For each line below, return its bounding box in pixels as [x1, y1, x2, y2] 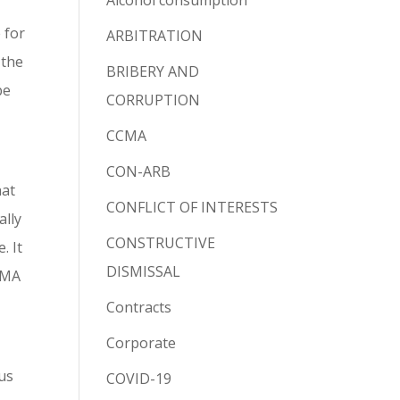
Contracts [106, 297, 172, 318]
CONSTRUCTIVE [106, 233, 216, 254]
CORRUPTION [106, 90, 201, 111]
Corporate [106, 333, 177, 354]
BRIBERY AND [106, 62, 200, 82]
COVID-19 [106, 369, 172, 389]
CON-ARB [106, 162, 171, 182]
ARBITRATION [106, 26, 204, 46]
